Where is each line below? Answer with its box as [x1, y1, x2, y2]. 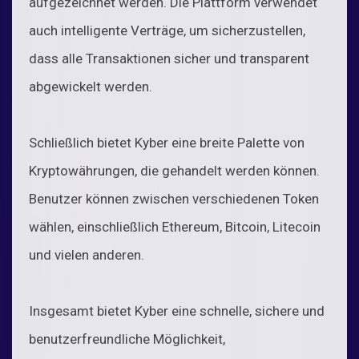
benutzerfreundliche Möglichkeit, [29, 330, 225, 347]
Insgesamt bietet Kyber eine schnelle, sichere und [29, 302, 325, 319]
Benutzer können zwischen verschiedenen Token [29, 190, 319, 207]
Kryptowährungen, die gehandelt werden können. [29, 162, 320, 179]
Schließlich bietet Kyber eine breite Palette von [29, 134, 305, 151]
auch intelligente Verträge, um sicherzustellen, [29, 22, 305, 38]
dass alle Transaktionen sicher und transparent [29, 50, 309, 67]
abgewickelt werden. [29, 78, 152, 95]
